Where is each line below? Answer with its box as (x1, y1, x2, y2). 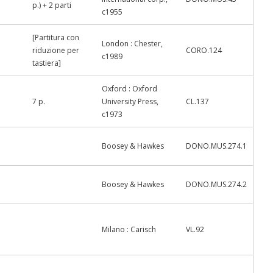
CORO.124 (186, 45, 222, 55)
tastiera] (32, 58, 61, 68)
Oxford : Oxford (102, 83, 157, 94)
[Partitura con (32, 32, 79, 43)
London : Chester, (102, 38, 163, 49)
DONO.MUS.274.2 (186, 179, 247, 190)
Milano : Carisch (102, 224, 156, 235)
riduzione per (32, 45, 79, 55)
